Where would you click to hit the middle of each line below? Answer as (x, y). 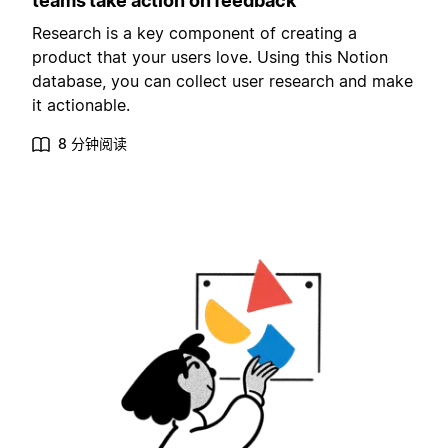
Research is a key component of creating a (194, 33)
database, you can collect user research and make (222, 81)
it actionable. (81, 105)
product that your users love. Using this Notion (210, 57)
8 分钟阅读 (92, 144)
